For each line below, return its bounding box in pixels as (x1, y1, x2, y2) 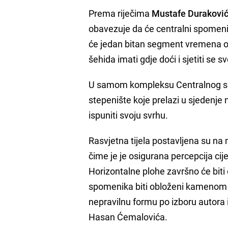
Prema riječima (89, 7, 152, 19)
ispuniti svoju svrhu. (89, 108, 168, 121)
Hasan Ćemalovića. (89, 210, 168, 223)
